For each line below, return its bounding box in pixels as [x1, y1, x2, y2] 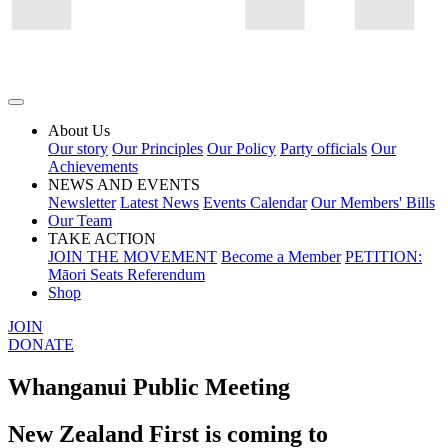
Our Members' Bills [311, 194, 435, 211]
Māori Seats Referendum [48, 266, 205, 283]
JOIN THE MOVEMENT [48, 248, 217, 265]
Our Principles [112, 140, 203, 157]
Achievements [48, 158, 138, 175]
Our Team [48, 212, 112, 229]
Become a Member [221, 248, 341, 265]
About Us [48, 122, 110, 139]
